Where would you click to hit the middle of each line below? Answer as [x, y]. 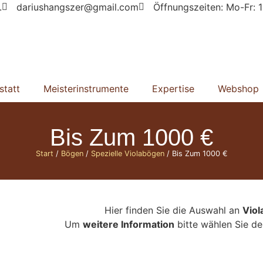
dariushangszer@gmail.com [77, 7]
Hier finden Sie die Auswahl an [173, 210]
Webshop [238, 88]
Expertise [173, 88]
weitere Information [128, 225]
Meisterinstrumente [86, 88]
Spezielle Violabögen [127, 153]
